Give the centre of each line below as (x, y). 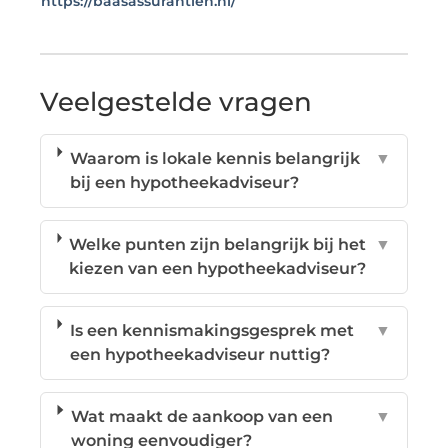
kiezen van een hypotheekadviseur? (218, 268)
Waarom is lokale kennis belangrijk (214, 158)
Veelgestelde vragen (176, 101)
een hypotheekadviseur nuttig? (199, 354)
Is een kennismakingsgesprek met (211, 330)
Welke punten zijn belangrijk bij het (218, 244)
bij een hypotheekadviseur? (184, 182)
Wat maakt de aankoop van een (201, 416)
